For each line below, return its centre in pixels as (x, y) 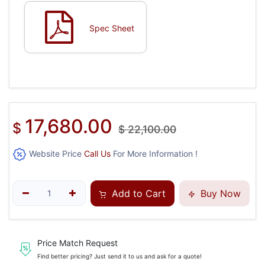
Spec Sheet (112, 28)
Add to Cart (138, 193)
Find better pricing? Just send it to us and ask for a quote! (119, 256)
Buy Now (219, 193)
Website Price (55, 153)
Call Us (97, 153)
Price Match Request (77, 243)
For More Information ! (154, 153)
